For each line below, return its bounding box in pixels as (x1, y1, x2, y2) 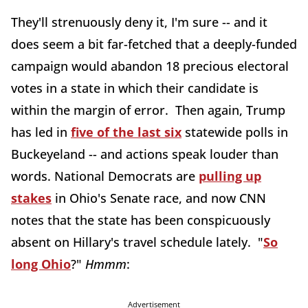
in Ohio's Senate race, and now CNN (52, 190, 266, 206)
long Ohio (11, 256, 71, 272)
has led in (11, 124, 71, 140)
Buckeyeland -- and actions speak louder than (11, 146, 278, 162)
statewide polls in (181, 124, 288, 140)
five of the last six (71, 124, 181, 140)
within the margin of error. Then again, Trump (11, 102, 285, 118)
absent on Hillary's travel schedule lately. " (11, 234, 263, 250)
